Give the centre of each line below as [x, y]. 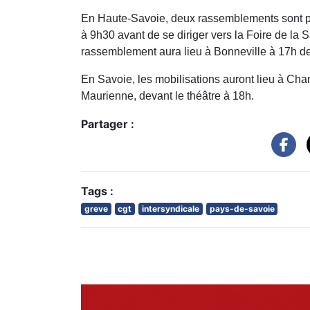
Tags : [97, 191]
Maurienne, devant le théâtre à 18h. [167, 95]
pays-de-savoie [242, 208]
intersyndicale [170, 208]
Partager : [108, 124]
